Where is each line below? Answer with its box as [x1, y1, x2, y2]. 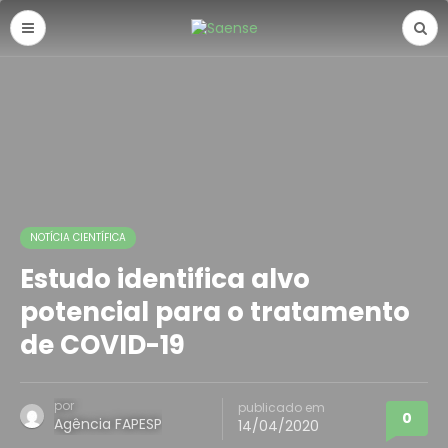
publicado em [238, 399, 325, 416]
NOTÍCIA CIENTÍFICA [30, 230, 126, 245]
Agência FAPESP [54, 414, 162, 434]
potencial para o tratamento [20, 294, 410, 330]
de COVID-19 [20, 327, 185, 363]
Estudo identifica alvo [20, 261, 310, 297]
